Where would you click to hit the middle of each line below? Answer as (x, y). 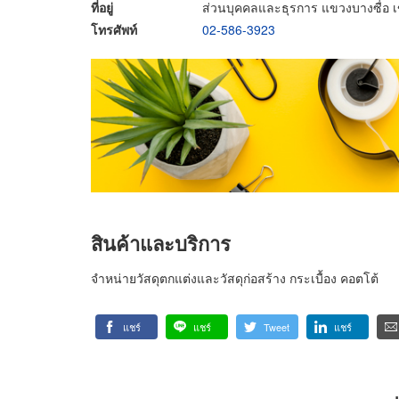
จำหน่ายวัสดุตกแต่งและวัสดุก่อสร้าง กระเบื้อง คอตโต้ (235, 278)
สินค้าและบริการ (161, 243)
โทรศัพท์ (114, 29)
